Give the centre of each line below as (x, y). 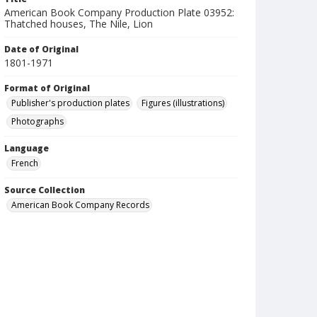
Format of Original (47, 88)
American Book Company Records (80, 205)
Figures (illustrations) (183, 103)
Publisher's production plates (70, 103)
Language (27, 148)
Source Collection (45, 190)
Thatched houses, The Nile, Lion (79, 24)
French (25, 163)
